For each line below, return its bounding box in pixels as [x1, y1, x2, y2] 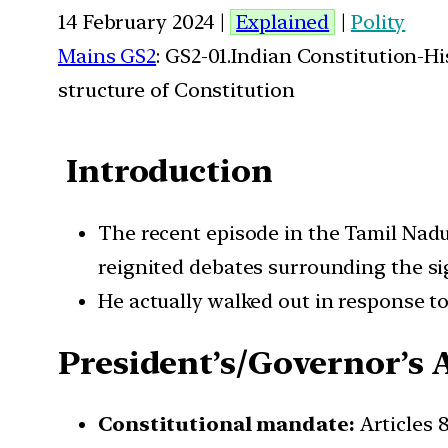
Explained [236, 9, 330, 34]
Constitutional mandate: [98, 412, 355, 437]
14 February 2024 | [58, 9, 231, 34]
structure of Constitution [58, 77, 295, 102]
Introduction [65, 152, 273, 191]
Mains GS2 [58, 43, 157, 68]
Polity [350, 9, 406, 34]
